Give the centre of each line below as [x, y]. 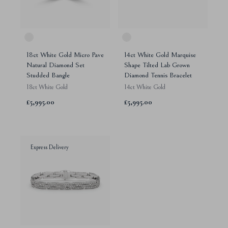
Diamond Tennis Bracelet [158, 76]
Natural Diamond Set [55, 65]
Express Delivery [50, 148]
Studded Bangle [48, 76]
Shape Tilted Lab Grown [157, 65]
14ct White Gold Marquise [160, 55]
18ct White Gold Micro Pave [65, 55]
